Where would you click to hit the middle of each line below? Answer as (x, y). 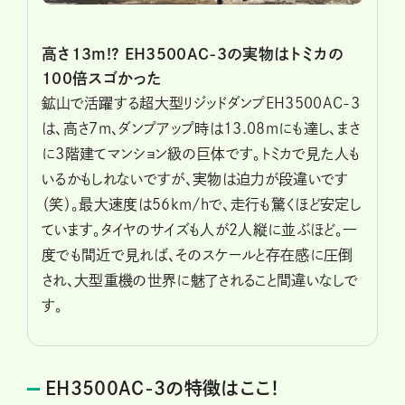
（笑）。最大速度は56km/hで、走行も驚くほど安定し (202, 205)
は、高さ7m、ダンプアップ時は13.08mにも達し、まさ (201, 129)
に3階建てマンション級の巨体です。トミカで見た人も (201, 154)
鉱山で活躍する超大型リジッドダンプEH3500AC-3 (201, 104)
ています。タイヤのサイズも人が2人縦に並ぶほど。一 (200, 230)
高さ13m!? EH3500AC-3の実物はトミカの (193, 54)
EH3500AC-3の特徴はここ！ (163, 388)
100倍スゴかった (102, 79)
